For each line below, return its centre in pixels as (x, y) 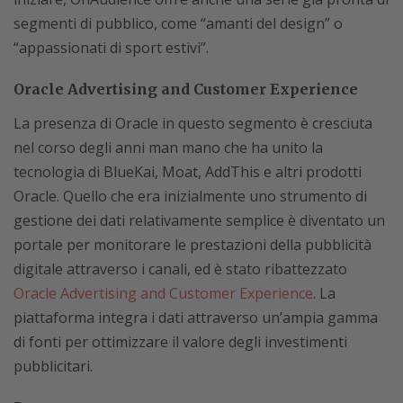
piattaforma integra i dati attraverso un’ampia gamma (196, 318)
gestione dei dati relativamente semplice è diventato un (199, 220)
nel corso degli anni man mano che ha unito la (168, 148)
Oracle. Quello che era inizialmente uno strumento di (190, 196)
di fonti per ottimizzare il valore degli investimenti (180, 342)
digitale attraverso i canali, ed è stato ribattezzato (180, 269)
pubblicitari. (53, 366)
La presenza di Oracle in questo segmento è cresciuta (193, 123)
